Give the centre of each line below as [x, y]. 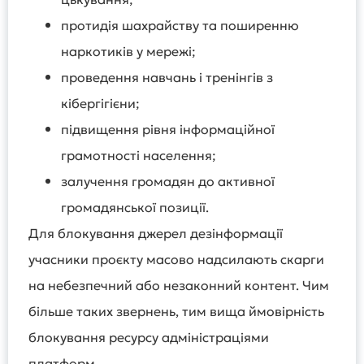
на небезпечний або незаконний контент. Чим [179, 286]
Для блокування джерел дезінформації [156, 234]
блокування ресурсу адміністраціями [149, 338]
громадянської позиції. [135, 208]
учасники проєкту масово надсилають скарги [176, 260]
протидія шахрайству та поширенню [180, 26]
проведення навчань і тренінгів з [167, 78]
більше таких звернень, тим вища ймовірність [176, 312]
